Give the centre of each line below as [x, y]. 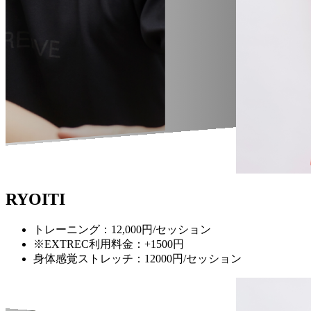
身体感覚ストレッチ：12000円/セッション [137, 258]
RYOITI [35, 199]
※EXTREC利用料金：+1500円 [109, 244]
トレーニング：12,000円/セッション [122, 229]
